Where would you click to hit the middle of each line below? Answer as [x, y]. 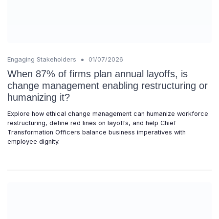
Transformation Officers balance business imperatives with [97, 132]
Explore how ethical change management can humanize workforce [108, 113]
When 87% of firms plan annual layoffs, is [98, 74]
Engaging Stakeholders [42, 59]
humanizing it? [39, 97]
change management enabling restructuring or [108, 85]
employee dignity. [33, 141]
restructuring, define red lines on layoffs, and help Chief [92, 123]
